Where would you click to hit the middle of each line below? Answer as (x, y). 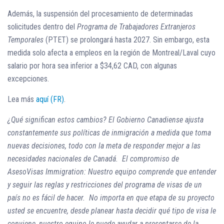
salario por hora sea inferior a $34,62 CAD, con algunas (92, 66)
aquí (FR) (50, 99)
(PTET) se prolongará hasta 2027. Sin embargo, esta (126, 40)
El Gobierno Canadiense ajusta (156, 120)
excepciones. (28, 79)
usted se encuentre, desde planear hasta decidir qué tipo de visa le (112, 211)
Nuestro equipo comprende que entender (152, 172)
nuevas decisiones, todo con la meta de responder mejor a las (104, 146)
